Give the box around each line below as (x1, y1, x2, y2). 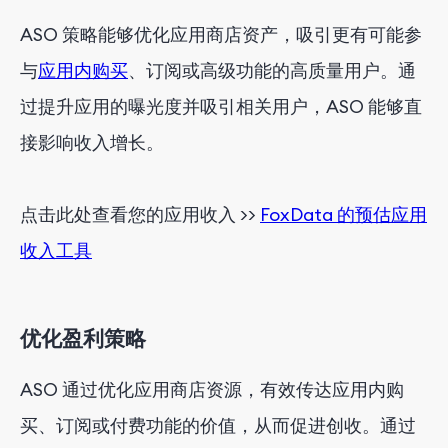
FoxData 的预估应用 (260, 202, 427, 226)
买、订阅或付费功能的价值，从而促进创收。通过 (20, 413, 416, 437)
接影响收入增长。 (20, 130, 164, 154)
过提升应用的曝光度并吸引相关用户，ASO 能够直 (20, 94, 422, 118)
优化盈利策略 (20, 324, 146, 352)
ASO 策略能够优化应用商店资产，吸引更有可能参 (20, 22, 422, 46)
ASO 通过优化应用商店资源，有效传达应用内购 (20, 377, 404, 401)
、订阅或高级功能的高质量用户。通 (128, 58, 416, 82)
